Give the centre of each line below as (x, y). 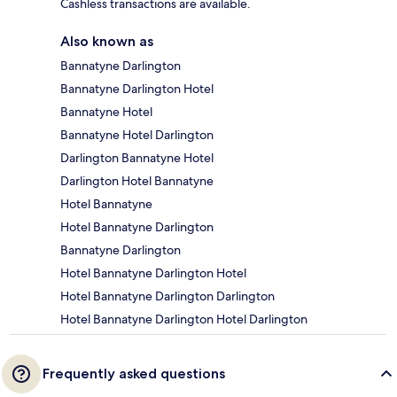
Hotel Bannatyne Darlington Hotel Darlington (184, 319)
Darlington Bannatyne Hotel (137, 157)
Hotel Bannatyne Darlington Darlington (167, 296)
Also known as (107, 41)
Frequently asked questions (134, 373)
